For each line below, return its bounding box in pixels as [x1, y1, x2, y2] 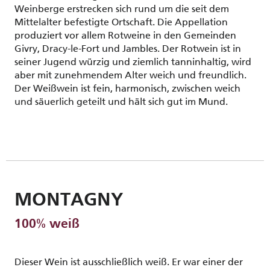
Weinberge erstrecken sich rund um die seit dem [14, 3, 229, 14]
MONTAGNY [14, 192, 123, 210]
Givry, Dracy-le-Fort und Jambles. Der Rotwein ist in [14, 43, 241, 54]
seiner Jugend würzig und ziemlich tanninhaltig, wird [14, 56, 251, 67]
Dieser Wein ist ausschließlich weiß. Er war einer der [14, 256, 243, 268]
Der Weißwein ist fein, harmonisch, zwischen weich [14, 83, 240, 94]
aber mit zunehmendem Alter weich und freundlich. [14, 69, 246, 81]
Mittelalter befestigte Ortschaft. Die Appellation [14, 16, 228, 28]
